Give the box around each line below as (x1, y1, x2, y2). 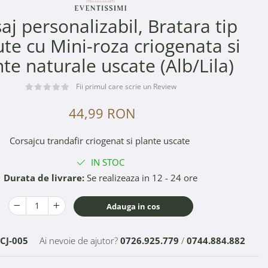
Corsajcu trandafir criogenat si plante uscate (9, 134, 192, 147)
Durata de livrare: (4, 171, 84, 184)
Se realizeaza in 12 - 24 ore (84, 171, 197, 184)
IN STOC (89, 156, 124, 168)
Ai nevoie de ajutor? (39, 234, 118, 246)
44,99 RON (69, 103, 136, 122)
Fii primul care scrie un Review (75, 81, 176, 92)
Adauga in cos (106, 200, 160, 212)
